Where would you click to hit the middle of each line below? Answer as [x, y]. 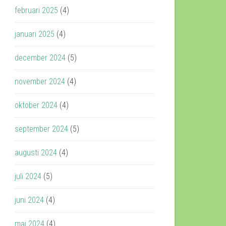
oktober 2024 [36, 105]
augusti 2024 [36, 153]
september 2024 [41, 129]
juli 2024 [28, 176]
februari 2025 [36, 10]
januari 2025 [35, 34]
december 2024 [40, 58]
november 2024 [40, 81]
